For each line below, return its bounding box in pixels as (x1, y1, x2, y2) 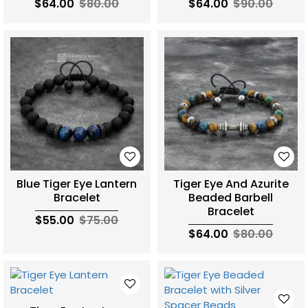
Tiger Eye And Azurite (173, 175, 289, 192)
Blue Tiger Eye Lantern (16, 175, 137, 192)
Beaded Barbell (188, 189, 274, 206)
